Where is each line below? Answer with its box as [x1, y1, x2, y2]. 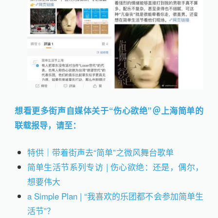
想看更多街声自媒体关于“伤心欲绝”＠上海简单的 [15, 105, 203, 117]
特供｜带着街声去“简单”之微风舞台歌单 [27, 145, 176, 158]
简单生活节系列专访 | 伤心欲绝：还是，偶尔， [27, 160, 203, 173]
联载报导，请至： [15, 119, 81, 131]
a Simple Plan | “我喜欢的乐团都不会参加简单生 [27, 189, 203, 202]
